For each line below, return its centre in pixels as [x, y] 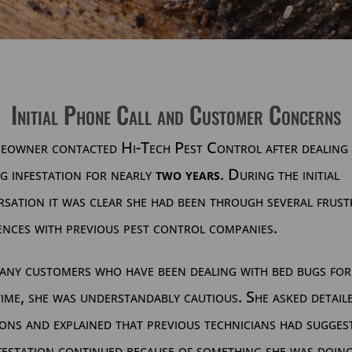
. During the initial [280, 174]
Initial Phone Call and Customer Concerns [176, 115]
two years [188, 174]
